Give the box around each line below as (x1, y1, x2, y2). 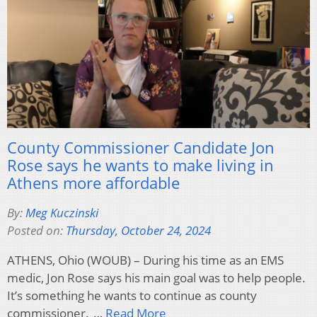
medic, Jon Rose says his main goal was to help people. (7, 269, 310, 286)
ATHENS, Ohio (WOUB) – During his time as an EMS (7, 251, 284, 268)
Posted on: (7, 221, 66, 238)
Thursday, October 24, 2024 (66, 221, 211, 238)
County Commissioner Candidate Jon (7, 136, 275, 158)
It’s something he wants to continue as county (7, 287, 257, 304)
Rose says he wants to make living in (7, 154, 274, 175)
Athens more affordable (7, 171, 180, 193)
